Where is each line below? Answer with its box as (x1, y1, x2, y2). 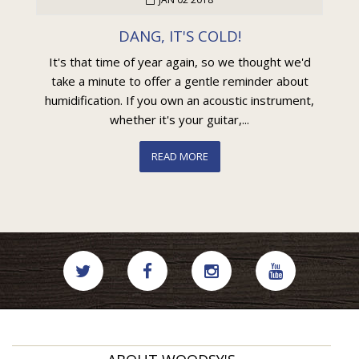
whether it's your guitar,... (110, 111, 249, 128)
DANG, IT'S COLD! (118, 26, 241, 46)
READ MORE (151, 149, 208, 164)
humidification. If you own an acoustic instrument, (45, 92, 314, 109)
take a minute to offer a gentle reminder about (50, 73, 309, 90)
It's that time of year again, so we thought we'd (48, 54, 311, 71)
